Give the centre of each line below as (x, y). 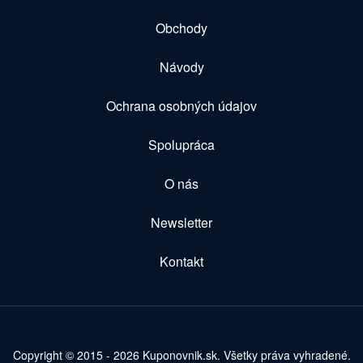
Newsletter (181, 222)
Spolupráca (181, 144)
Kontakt (181, 261)
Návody (181, 66)
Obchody (181, 28)
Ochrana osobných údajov (181, 105)
